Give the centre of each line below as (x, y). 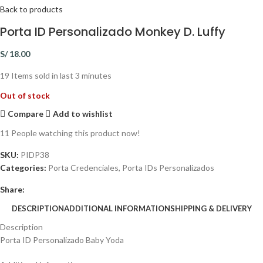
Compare (26, 113)
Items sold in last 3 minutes (61, 76)
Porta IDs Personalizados (168, 168)
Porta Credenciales (83, 168)
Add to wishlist (83, 113)
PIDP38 (35, 155)
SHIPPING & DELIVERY (211, 208)
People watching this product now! (76, 133)
